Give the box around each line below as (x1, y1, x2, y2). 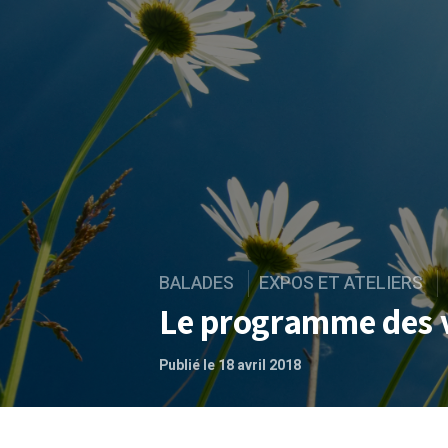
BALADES (159, 270, 234, 297)
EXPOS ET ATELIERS (259, 270, 423, 297)
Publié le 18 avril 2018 (159, 355, 301, 376)
